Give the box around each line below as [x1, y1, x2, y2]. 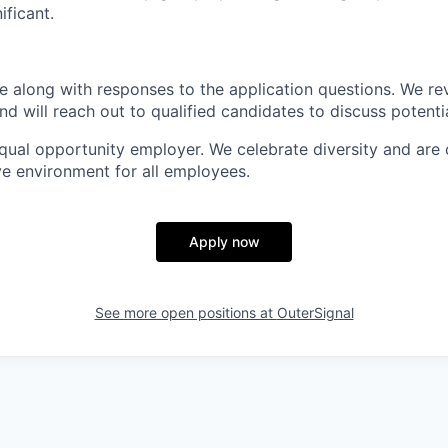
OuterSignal [276, 304, 354, 321]
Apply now [188, 233, 260, 250]
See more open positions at [94, 304, 277, 321]
